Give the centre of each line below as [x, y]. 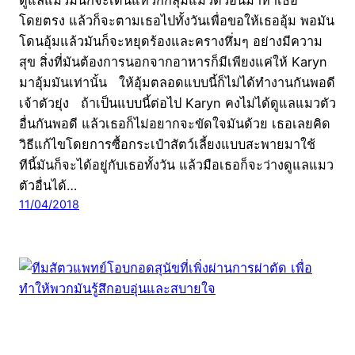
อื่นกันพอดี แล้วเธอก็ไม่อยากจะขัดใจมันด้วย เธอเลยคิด [175, 123]
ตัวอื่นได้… [48, 185]
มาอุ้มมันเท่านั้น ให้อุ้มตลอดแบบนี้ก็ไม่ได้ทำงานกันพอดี [177, 82]
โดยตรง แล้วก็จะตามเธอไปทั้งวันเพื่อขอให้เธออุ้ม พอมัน [177, 20]
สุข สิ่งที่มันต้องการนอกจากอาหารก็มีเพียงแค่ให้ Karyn [173, 61]
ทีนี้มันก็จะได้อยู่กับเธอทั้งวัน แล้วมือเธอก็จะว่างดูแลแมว [176, 164]
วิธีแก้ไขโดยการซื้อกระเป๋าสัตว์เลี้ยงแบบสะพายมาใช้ [167, 144]
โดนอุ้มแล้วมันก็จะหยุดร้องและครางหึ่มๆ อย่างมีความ [171, 41]
